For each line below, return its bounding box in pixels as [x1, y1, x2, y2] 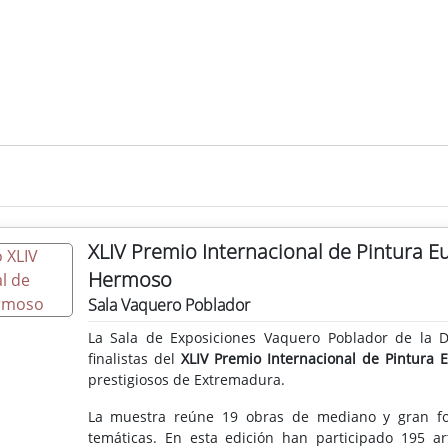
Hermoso [87, 265, 172, 293]
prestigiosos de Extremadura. [87, 369, 285, 389]
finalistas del [87, 348, 181, 368]
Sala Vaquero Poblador [87, 293, 250, 316]
